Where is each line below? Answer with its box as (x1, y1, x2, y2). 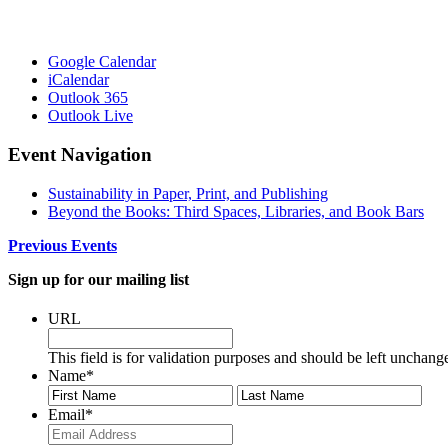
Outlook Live (48, 107, 133, 125)
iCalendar (48, 71, 109, 89)
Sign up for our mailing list (8, 270, 189, 288)
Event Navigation (8, 143, 152, 165)
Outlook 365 (48, 89, 128, 107)
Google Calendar (48, 53, 156, 71)
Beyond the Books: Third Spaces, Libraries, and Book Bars (48, 202, 424, 220)
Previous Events (8, 236, 117, 254)
